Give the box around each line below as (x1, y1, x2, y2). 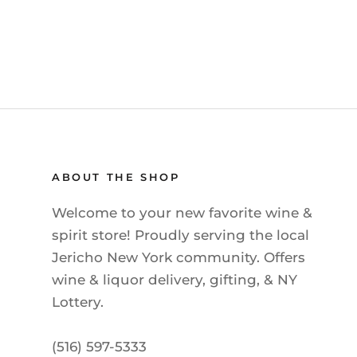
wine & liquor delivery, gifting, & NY (52, 272, 297, 288)
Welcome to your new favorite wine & (52, 205, 312, 221)
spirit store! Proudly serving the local (52, 227, 309, 243)
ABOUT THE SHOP (52, 171, 180, 183)
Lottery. (52, 294, 104, 310)
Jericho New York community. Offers (52, 249, 305, 265)
